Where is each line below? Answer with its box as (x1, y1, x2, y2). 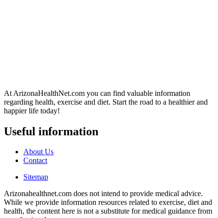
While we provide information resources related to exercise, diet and (4, 198, 212, 207)
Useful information (4, 125, 98, 138)
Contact (23, 156, 47, 165)
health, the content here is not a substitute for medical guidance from (4, 207, 212, 216)
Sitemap (23, 173, 48, 182)
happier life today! (4, 106, 60, 115)
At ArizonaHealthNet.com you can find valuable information (4, 89, 190, 97)
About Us (23, 147, 54, 156)
